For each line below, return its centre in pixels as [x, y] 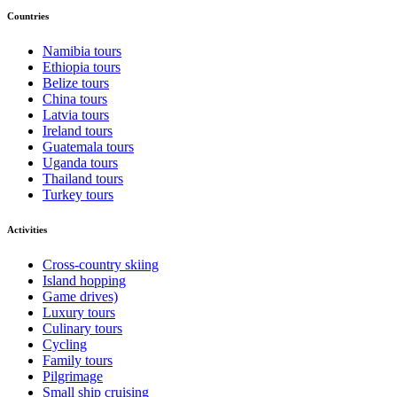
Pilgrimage [73, 377]
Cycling [65, 345]
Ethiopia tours [82, 66]
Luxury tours [79, 313]
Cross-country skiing [101, 265]
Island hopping [84, 281]
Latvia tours [76, 114]
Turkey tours [78, 194]
